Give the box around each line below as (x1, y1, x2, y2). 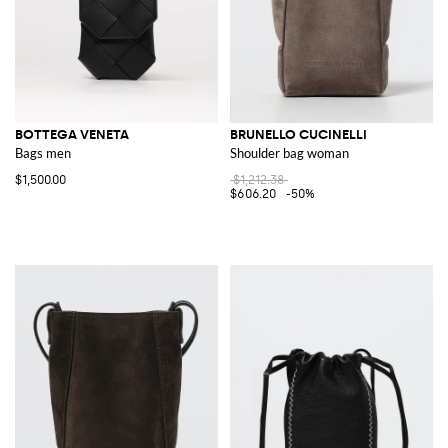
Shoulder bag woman (230, 144, 349, 161)
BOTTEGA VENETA (15, 126, 129, 142)
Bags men (15, 144, 71, 161)
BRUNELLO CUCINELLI (230, 126, 367, 142)
